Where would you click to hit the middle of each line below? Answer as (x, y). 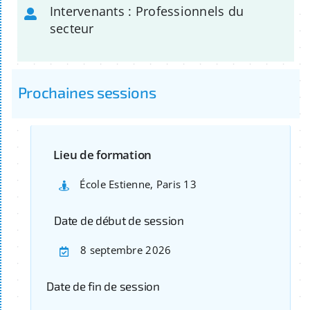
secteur (72, 29)
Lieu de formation (103, 154)
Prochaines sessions (87, 92)
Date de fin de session (103, 285)
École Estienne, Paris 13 (138, 184)
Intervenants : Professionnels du (147, 11)
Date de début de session (119, 220)
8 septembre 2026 (126, 249)
